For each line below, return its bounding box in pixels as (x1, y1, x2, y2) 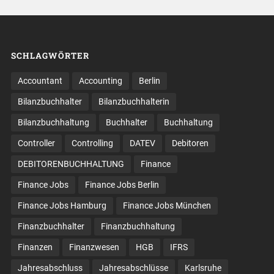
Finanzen (17, 242, 53, 252)
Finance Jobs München (122, 200, 211, 210)
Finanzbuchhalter (17, 221, 84, 231)
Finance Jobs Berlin (84, 179, 159, 190)
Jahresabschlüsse (98, 262, 168, 273)
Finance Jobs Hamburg (17, 200, 106, 210)
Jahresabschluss (17, 262, 83, 273)
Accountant (17, 75, 62, 86)
